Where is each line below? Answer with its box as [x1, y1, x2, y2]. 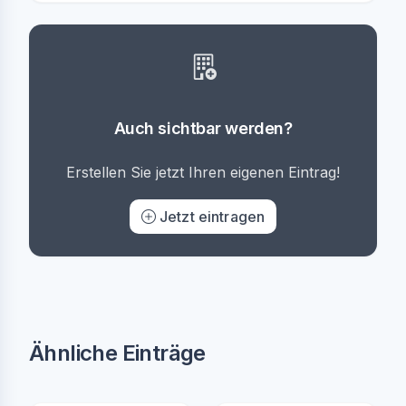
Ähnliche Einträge [29, 340, 206, 366]
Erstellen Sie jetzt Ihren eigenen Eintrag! [66, 163, 340, 181]
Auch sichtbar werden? [113, 119, 293, 138]
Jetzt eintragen [159, 208, 266, 226]
